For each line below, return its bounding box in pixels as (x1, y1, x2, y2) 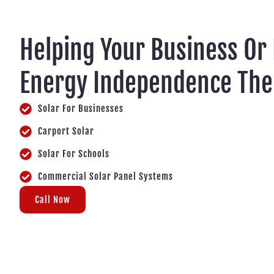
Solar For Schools (38, 147, 109, 160)
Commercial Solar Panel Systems (38, 170, 173, 182)
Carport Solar (38, 125, 94, 137)
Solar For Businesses (38, 102, 124, 114)
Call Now (35, 193, 70, 206)
